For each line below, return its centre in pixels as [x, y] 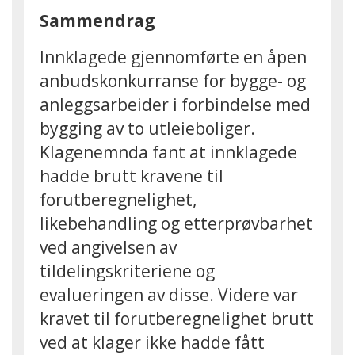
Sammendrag [97, 21]
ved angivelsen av [108, 247]
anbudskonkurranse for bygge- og [173, 81]
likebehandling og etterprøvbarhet [176, 223]
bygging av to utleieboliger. [147, 128]
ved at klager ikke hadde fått [152, 342]
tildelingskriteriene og [127, 271]
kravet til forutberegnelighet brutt [177, 319]
